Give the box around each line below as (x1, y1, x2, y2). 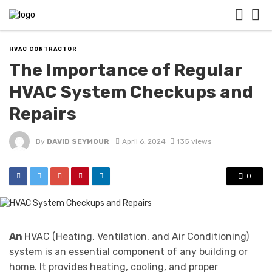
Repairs (9, 103, 76, 124)
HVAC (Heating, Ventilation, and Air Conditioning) (24, 231, 249, 243)
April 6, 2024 (121, 137, 166, 146)
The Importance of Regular (9, 59, 242, 81)
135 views (176, 137, 211, 146)
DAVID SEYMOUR (47, 137, 109, 146)
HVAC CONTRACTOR (9, 46, 77, 52)
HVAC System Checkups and (9, 81, 253, 103)
